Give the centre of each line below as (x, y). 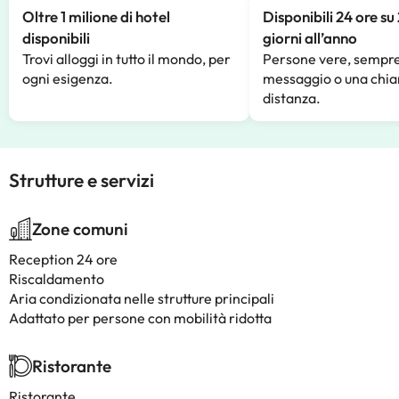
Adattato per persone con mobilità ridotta (140, 318)
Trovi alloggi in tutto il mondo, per (126, 59)
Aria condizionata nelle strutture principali (142, 298)
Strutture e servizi (81, 180)
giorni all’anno (310, 38)
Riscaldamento (57, 279)
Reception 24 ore (63, 259)
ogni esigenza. (68, 78)
